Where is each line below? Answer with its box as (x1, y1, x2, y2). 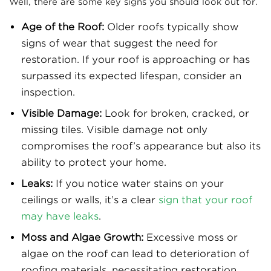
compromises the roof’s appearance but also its (21, 140, 261, 152)
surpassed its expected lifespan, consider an (21, 70, 241, 82)
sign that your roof (158, 194, 252, 206)
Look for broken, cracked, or (102, 108, 249, 120)
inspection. (21, 87, 75, 99)
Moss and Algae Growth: (21, 232, 143, 244)
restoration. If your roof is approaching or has (21, 54, 250, 66)
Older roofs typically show (104, 21, 238, 33)
